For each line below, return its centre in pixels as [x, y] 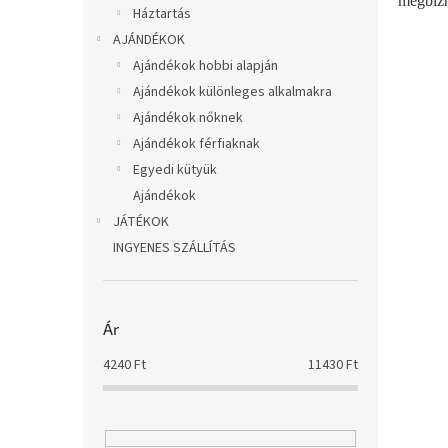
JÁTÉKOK [141, 222]
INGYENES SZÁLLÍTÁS [174, 248]
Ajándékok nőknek [188, 118]
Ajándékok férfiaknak [196, 144]
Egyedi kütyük [175, 170]
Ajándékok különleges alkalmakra [232, 92]
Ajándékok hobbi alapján [205, 66]
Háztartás [162, 14]
